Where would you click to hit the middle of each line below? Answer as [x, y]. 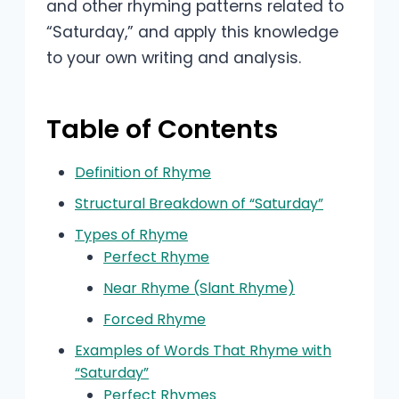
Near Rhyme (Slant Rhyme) [199, 288]
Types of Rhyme [131, 234]
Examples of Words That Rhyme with [203, 350]
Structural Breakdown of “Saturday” [199, 203]
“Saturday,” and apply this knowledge [192, 33]
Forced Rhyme [155, 319]
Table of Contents [162, 129]
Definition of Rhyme [143, 172]
